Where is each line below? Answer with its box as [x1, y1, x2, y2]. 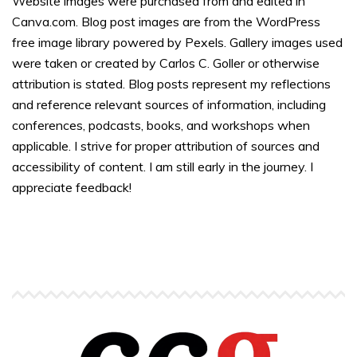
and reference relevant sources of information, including [12, 96, 326, 113]
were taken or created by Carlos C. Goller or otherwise [12, 55, 320, 72]
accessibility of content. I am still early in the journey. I [12, 159, 313, 175]
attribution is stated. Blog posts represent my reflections [12, 76, 331, 92]
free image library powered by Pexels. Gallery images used [12, 34, 343, 51]
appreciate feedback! [12, 179, 131, 196]
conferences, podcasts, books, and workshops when [12, 117, 310, 134]
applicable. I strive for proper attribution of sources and [12, 138, 320, 155]
